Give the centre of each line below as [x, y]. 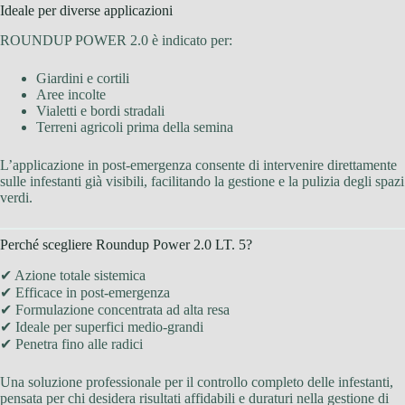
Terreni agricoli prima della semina [135, 127]
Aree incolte [71, 95]
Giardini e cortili [83, 79]
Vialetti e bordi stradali [100, 111]
